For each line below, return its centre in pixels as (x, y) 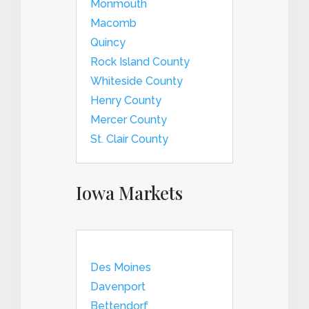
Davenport (118, 286)
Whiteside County (137, 81)
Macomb (113, 23)
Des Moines (121, 267)
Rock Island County (140, 61)
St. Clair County (129, 139)
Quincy (108, 42)
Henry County (126, 100)
